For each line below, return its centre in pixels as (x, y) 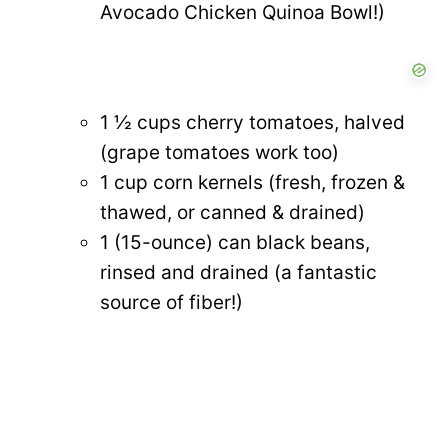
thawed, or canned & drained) (232, 212)
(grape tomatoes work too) (219, 152)
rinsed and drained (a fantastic (238, 272)
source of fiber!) (171, 302)
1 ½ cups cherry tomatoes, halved (252, 122)
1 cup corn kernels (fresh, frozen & (252, 182)
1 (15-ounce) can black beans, (235, 242)
